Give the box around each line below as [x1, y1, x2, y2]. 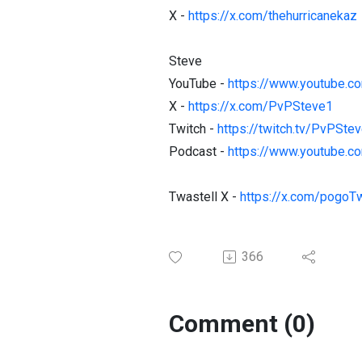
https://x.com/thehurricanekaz [188, 8, 357, 23]
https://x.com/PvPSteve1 [188, 99, 333, 114]
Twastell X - [169, 189, 240, 204]
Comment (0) [169, 309, 315, 338]
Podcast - [169, 144, 228, 159]
